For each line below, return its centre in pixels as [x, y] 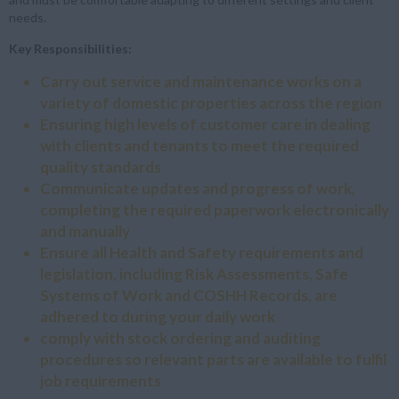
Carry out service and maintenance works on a [201, 81]
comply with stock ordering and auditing [180, 338]
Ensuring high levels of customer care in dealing [205, 124]
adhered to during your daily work [158, 316]
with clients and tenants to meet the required [199, 145]
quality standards [101, 167]
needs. [28, 17]
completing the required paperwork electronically [215, 209]
